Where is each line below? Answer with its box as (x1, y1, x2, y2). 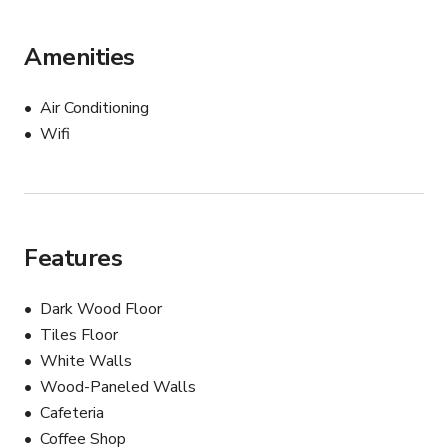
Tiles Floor (40, 324, 118, 347)
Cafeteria (40, 402, 104, 425)
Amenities (24, 41, 135, 74)
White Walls (40, 350, 132, 373)
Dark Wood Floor (40, 298, 162, 321)
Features (24, 242, 123, 275)
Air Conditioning (40, 97, 149, 120)
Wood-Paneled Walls (40, 376, 196, 399)
